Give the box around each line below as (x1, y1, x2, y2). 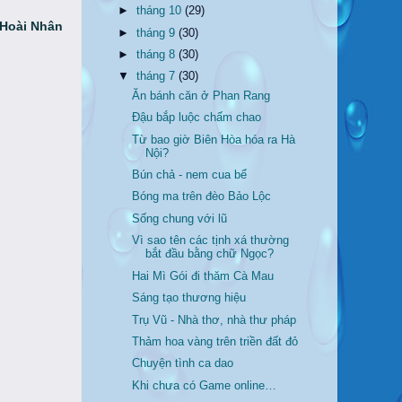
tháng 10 (136, 4, 186, 18)
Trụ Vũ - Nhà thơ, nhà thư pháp (132, 313, 297, 327)
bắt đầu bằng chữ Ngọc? (145, 248, 275, 261)
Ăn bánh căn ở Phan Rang (132, 89, 271, 102)
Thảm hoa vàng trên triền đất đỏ (132, 335, 299, 348)
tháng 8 (136, 48, 179, 61)
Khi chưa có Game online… (132, 379, 277, 392)
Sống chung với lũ (132, 212, 228, 225)
